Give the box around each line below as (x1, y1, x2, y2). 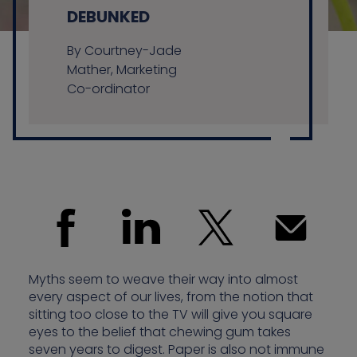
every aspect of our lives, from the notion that (29, 288, 313, 307)
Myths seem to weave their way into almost (29, 270, 298, 289)
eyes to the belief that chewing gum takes (29, 323, 291, 342)
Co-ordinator (67, 80, 150, 98)
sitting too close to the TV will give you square (29, 305, 312, 324)
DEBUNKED (67, 6, 150, 28)
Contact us (148, 58, 225, 76)
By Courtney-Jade (67, 41, 182, 60)
